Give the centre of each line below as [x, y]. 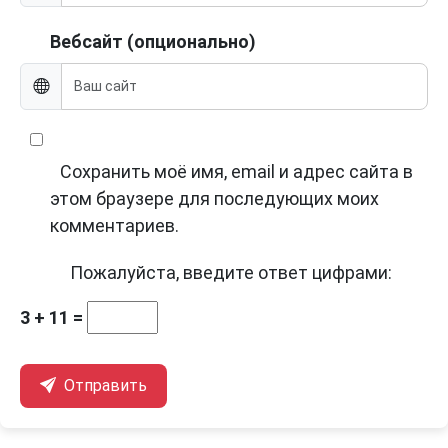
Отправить [103, 386]
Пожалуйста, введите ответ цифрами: [231, 273]
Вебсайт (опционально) [153, 42]
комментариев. [114, 226]
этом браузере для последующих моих [214, 199]
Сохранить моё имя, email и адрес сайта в [236, 172]
